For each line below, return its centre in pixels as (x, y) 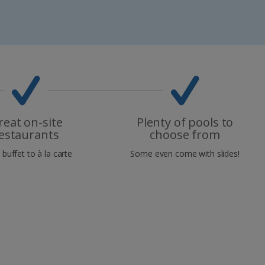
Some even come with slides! (185, 153)
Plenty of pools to (185, 122)
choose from (185, 134)
